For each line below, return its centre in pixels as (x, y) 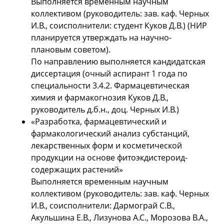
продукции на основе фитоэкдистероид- (109, 158)
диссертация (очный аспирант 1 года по (109, 74)
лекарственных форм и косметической (106, 146)
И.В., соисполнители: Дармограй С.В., (103, 206)
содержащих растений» (77, 170)
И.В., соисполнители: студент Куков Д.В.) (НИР (119, 26)
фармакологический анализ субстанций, (110, 134)
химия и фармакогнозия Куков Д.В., (100, 98)
